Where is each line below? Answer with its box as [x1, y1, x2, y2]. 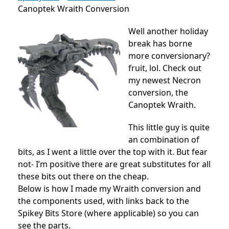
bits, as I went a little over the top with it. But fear [18, 146, 208, 157]
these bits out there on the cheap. [18, 171, 149, 182]
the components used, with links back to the [18, 195, 189, 207]
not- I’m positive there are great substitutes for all [18, 158, 211, 170]
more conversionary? [128, 50, 210, 61]
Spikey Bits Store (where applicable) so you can [18, 208, 199, 219]
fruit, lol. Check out [128, 62, 201, 74]
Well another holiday [128, 26, 208, 37]
